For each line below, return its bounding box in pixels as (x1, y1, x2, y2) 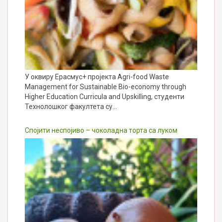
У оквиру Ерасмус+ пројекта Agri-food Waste (25, 72, 169, 81)
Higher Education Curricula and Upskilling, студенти (25, 92, 184, 101)
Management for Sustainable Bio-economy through (25, 82, 186, 91)
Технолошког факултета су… (25, 102, 117, 111)
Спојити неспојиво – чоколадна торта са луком (25, 126, 177, 134)
